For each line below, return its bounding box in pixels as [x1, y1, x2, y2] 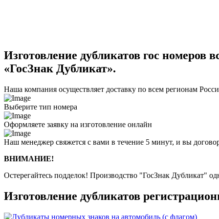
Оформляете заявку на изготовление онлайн [4, 120, 152, 129]
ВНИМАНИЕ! [4, 154, 54, 163]
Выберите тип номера [4, 103, 77, 111]
